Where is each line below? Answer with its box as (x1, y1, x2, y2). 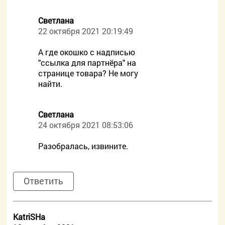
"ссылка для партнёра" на (38, 57, 137, 68)
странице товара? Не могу (38, 68, 139, 78)
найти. (38, 78, 63, 89)
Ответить (24, 175, 64, 187)
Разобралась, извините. (38, 141, 129, 151)
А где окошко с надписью (38, 47, 136, 57)
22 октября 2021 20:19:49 (38, 26, 134, 36)
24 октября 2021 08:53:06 (38, 120, 134, 130)
